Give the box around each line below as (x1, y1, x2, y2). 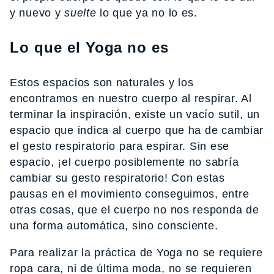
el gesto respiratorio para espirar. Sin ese (10, 139, 229, 152)
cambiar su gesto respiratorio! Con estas (10, 171, 225, 184)
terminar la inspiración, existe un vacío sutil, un (10, 108, 261, 120)
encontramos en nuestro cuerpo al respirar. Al (10, 92, 252, 105)
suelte (64, 6, 97, 19)
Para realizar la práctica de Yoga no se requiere (10, 246, 263, 259)
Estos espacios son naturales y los (10, 76, 194, 89)
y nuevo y (10, 6, 65, 19)
